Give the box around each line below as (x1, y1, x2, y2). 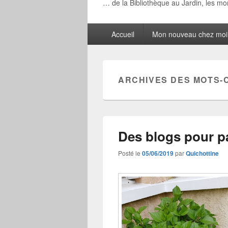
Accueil (111, 29, 134, 39)
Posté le (118, 149, 142, 157)
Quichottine (186, 149, 219, 158)
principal (87, 34, 118, 45)
